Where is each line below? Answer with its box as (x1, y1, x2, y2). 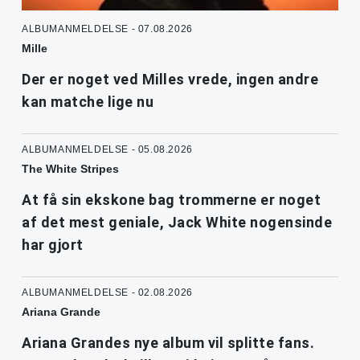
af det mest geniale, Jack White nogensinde (22, 214, 332, 231)
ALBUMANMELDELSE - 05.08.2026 (22, 144, 193, 156)
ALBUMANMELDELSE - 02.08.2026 (22, 287, 193, 299)
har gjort (22, 236, 84, 254)
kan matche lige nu (22, 93, 153, 111)
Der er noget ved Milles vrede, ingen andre (22, 71, 318, 88)
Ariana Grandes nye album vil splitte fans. (22, 334, 314, 352)
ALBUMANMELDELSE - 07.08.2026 (22, 23, 193, 35)
